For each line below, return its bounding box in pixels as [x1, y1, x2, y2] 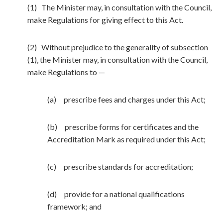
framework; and [47, 202, 102, 211]
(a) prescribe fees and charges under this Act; [47, 95, 206, 104]
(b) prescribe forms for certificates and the [47, 122, 199, 131]
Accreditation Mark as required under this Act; [47, 134, 206, 144]
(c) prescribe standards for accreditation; [47, 162, 193, 171]
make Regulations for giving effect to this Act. [27, 15, 183, 24]
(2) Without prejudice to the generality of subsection [27, 42, 208, 52]
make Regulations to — [27, 67, 105, 77]
